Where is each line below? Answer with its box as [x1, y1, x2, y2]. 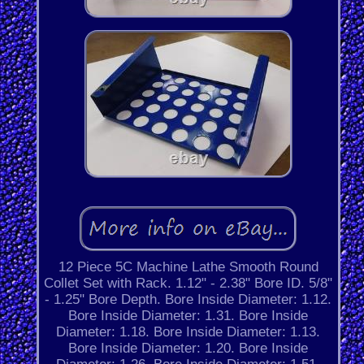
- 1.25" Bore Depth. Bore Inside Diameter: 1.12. [45, 292, 332, 308]
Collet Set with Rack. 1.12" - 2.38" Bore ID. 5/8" [44, 275, 333, 292]
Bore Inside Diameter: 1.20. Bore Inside [68, 340, 309, 357]
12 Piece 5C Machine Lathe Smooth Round [58, 259, 318, 275]
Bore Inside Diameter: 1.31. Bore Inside [68, 308, 309, 324]
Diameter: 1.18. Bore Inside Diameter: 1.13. [56, 324, 321, 340]
